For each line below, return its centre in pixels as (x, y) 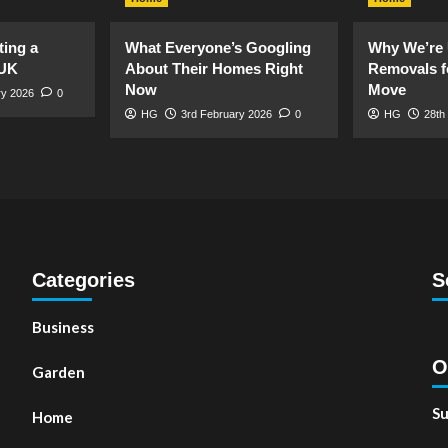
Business (62, 327)
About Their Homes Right (214, 68)
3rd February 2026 (226, 114)
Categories (83, 280)
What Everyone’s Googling (218, 47)
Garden (58, 372)
